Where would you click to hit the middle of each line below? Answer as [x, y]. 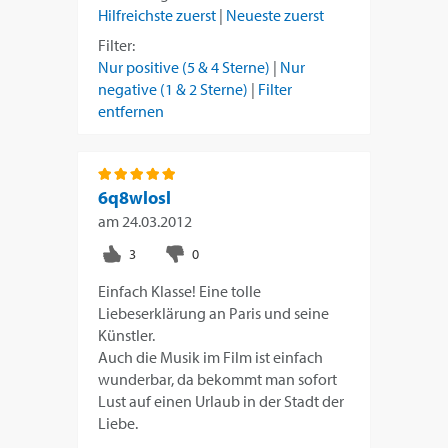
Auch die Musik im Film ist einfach [211, 356]
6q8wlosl [135, 197]
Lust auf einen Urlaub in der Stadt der [221, 400]
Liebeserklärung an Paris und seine [214, 312]
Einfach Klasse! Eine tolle [180, 290]
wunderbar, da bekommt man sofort [218, 378]
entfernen [131, 110]
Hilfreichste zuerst [157, 14]
